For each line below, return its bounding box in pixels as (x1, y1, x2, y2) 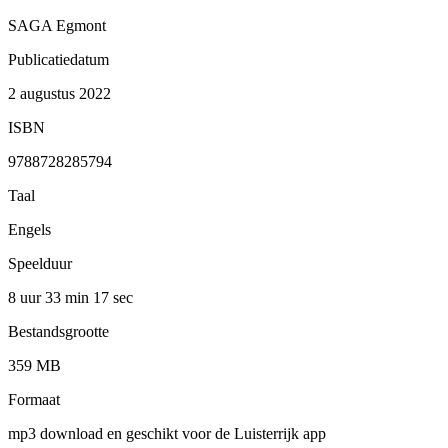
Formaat (8, 390, 60, 408)
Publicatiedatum (8, 50, 109, 68)
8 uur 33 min (8, 288, 93, 306)
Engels (8, 220, 51, 238)
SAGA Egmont (8, 16, 106, 34)
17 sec (93, 288, 133, 306)
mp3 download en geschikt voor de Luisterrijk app (8, 424, 326, 442)
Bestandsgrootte (8, 322, 109, 340)
